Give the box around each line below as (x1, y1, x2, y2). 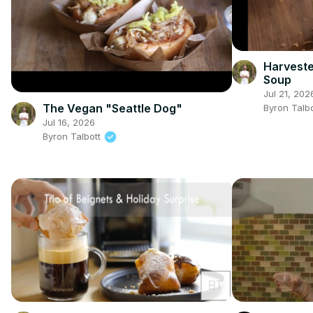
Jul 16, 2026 (43, 116, 95, 128)
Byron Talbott (43, 130, 103, 142)
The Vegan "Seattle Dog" (43, 101, 182, 115)
